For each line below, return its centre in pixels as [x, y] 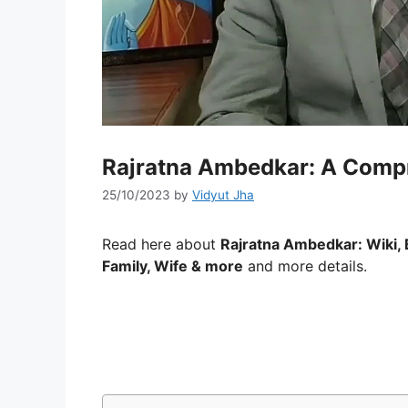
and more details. [305, 266]
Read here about [161, 245]
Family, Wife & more [173, 266]
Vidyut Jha [223, 195]
